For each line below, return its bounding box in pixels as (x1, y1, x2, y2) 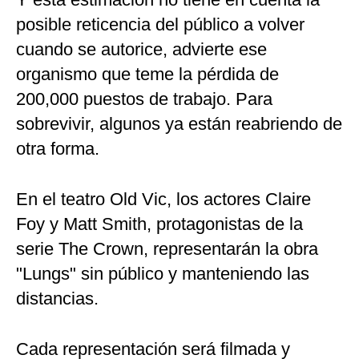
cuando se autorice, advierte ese (16, 39, 267, 60)
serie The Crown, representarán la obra (16, 239, 318, 260)
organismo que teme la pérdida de (16, 64, 279, 85)
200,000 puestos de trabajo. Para (16, 89, 272, 110)
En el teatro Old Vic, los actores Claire (16, 189, 311, 210)
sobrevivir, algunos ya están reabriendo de (16, 114, 342, 135)
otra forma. (16, 139, 99, 159)
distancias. (16, 288, 99, 309)
